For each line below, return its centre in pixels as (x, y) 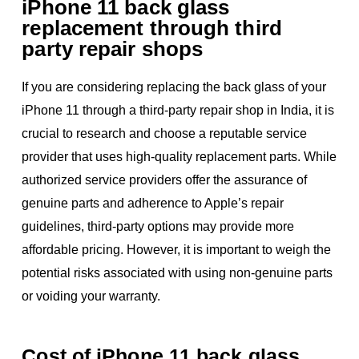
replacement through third (152, 28)
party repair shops (113, 48)
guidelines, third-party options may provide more (158, 226)
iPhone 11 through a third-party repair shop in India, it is (178, 110)
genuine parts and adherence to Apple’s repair (153, 203)
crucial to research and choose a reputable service (165, 133)
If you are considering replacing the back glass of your (174, 87)
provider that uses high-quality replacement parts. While (179, 156)
